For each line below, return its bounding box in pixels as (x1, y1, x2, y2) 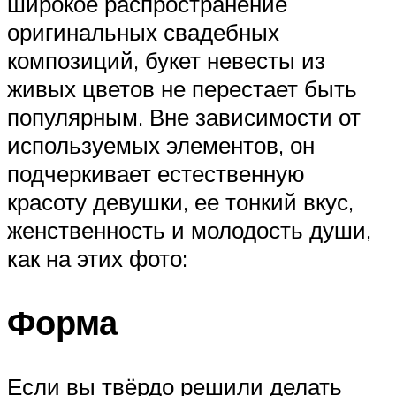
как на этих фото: (7, 244, 187, 273)
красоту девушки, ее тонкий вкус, (7, 187, 354, 217)
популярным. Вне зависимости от (7, 103, 361, 132)
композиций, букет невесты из (7, 46, 325, 75)
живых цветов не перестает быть (7, 74, 357, 103)
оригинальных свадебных (7, 18, 279, 47)
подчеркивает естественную (7, 159, 305, 188)
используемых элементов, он (7, 131, 315, 160)
